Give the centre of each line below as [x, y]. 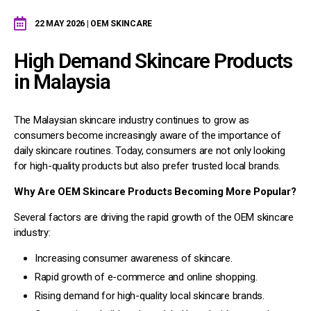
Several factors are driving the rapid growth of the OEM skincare [154, 217]
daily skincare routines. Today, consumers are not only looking [150, 150]
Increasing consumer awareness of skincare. [134, 258]
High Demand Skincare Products [153, 60]
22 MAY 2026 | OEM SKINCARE [93, 23]
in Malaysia [62, 81]
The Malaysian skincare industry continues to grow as [132, 120]
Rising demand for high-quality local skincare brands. [150, 295]
